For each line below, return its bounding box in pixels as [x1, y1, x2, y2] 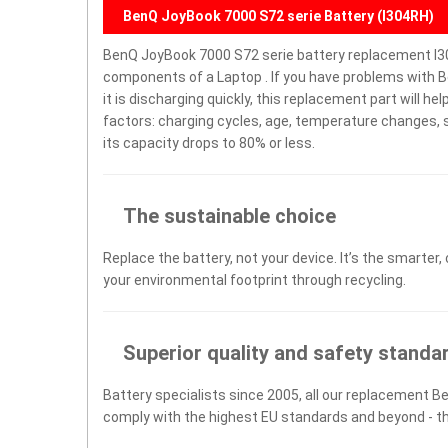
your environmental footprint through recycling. [103, 272, 406, 288]
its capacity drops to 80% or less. [103, 135, 315, 151]
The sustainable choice [123, 204, 336, 228]
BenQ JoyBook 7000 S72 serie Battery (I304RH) [123, 8, 434, 24]
